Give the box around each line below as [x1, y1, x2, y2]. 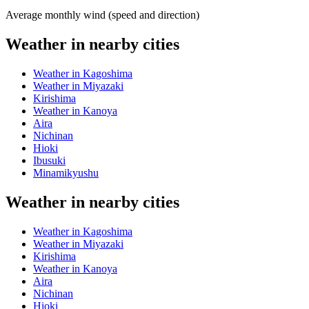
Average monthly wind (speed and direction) [6, 9, 199, 21]
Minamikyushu [33, 166, 99, 179]
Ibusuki [33, 154, 66, 166]
